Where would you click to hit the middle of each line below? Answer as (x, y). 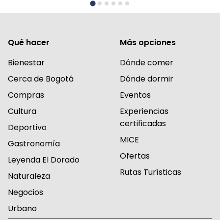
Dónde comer (147, 62)
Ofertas (135, 156)
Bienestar (26, 62)
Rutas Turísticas (151, 172)
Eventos (135, 95)
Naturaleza (29, 176)
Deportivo (27, 127)
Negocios (26, 192)
